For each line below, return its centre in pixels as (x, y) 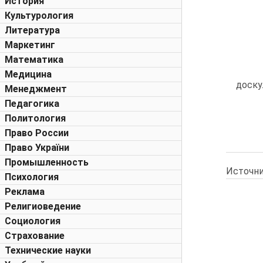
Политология (35, 118)
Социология (33, 221)
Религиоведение (43, 206)
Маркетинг (30, 45)
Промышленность (47, 162)
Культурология (39, 16)
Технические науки (48, 250)
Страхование (35, 236)
